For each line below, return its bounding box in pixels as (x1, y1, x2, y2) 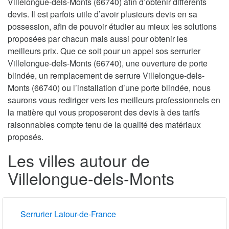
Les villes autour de (8, 148, 150, 172)
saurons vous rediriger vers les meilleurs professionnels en (8, 94, 220, 106)
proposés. (8, 131, 43, 143)
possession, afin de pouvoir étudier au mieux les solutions (8, 20, 217, 33)
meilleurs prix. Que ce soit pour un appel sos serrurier (8, 45, 200, 57)
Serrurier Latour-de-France (20, 208, 116, 220)
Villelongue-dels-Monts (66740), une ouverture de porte (8, 57, 208, 70)
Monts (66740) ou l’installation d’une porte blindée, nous (8, 82, 211, 94)
